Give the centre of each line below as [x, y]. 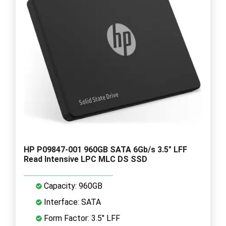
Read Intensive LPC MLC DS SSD [86, 159]
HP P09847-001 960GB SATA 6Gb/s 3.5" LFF [105, 149]
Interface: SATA [71, 202]
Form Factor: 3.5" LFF [81, 218]
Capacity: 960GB [72, 186]
